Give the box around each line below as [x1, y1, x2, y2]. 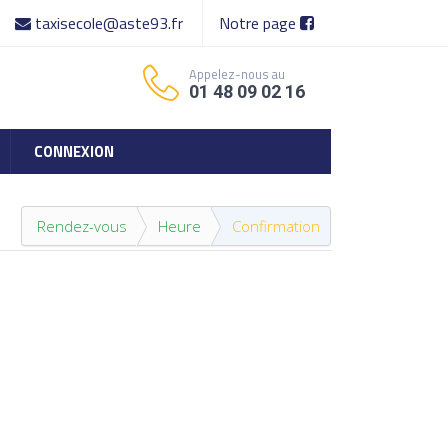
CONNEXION [34, 140, 114, 163]
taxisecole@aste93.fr [31, 11, 187, 35]
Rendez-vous [37, 216, 127, 236]
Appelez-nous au [189, 64, 285, 84]
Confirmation [232, 216, 320, 236]
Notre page [219, 11, 300, 35]
